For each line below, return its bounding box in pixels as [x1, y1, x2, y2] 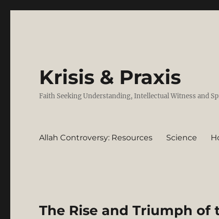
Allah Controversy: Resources [39, 132, 153, 142]
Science [166, 132, 197, 142]
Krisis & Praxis [39, 65, 181, 89]
